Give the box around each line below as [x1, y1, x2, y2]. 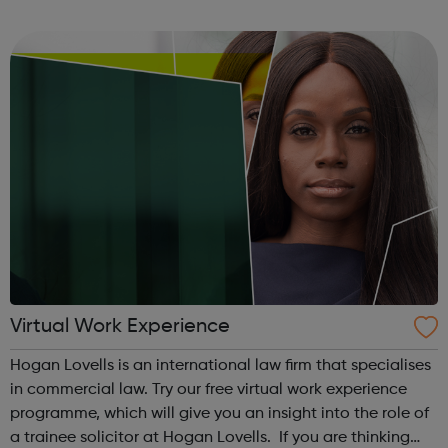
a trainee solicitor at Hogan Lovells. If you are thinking [10, 429, 410, 446]
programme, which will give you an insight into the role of [10, 405, 429, 422]
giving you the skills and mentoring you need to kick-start [10, 7, 432, 24]
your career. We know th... [100, 31, 198, 48]
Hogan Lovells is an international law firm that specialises [10, 357, 431, 374]
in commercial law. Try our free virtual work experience [10, 381, 152, 398]
